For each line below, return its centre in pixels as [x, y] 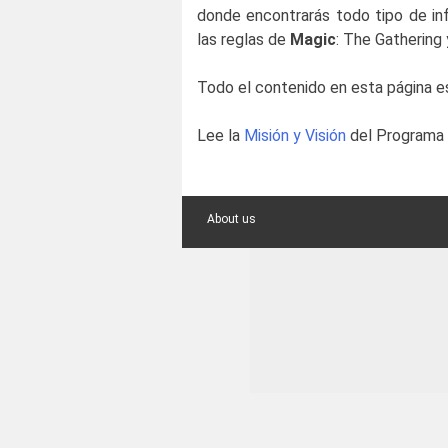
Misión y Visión [295, 136]
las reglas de [243, 40]
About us [231, 219]
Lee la [220, 136]
